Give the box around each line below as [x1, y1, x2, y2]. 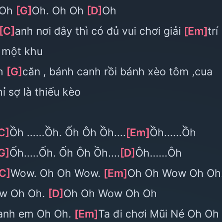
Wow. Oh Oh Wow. [10, 166, 104, 179]
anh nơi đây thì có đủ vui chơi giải [15, 24, 184, 37]
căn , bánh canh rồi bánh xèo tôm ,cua [22, 65, 213, 78]
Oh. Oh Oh [32, 4, 87, 17]
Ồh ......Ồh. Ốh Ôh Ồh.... [9, 126, 126, 139]
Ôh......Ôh [135, 146, 182, 159]
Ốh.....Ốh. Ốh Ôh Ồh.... [9, 146, 120, 159]
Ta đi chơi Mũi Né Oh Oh [98, 207, 219, 220]
